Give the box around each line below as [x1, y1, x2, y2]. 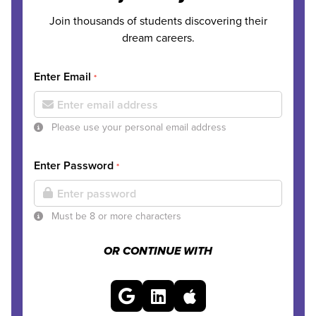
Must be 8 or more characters [49, 209, 181, 223]
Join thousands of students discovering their [49, 13, 267, 28]
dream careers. [121, 30, 195, 45]
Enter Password [34, 157, 116, 174]
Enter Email [34, 68, 94, 85]
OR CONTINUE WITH [104, 245, 212, 259]
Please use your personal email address [49, 120, 226, 134]
